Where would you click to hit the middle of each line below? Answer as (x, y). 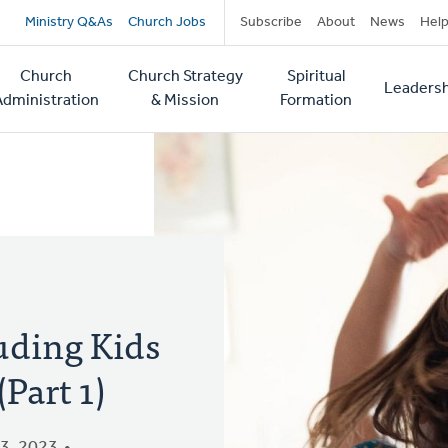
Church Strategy (185, 77)
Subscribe (270, 22)
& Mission (185, 101)
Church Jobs (166, 22)
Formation (315, 101)
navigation (110, 67)
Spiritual (315, 77)
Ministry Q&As (68, 22)
